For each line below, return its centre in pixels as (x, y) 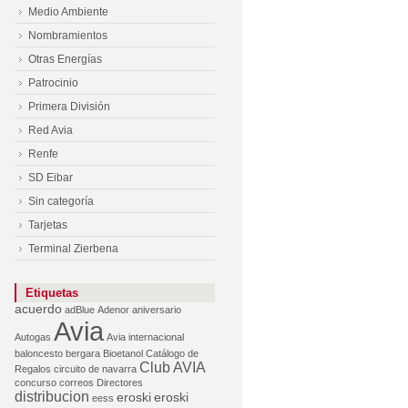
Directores (120, 382)
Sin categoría (61, 201)
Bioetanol (123, 353)
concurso (36, 382)
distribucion (52, 397)
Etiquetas (52, 293)
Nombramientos (68, 36)
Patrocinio (53, 83)
